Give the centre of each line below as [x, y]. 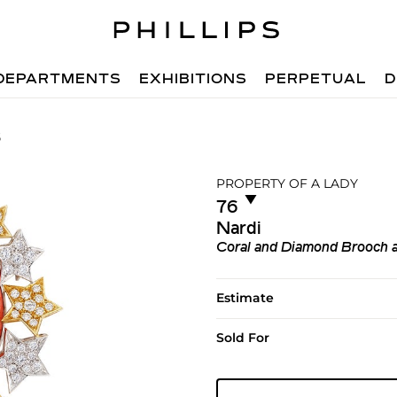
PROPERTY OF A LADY [287, 183]
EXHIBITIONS [194, 80]
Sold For [242, 337]
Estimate [245, 297]
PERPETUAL [316, 80]
